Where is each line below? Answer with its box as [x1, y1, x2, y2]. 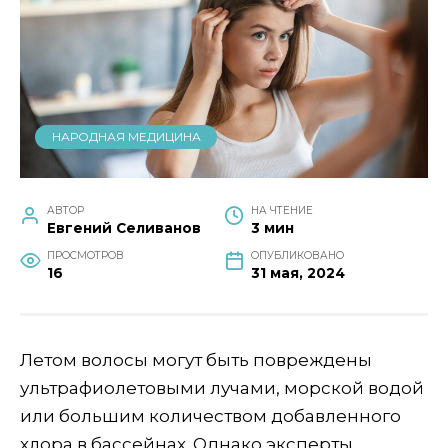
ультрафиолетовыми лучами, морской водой [20, 377, 424, 398]
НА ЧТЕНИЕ [251, 203, 314, 217]
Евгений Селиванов [47, 219, 202, 236]
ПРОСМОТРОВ [47, 248, 125, 262]
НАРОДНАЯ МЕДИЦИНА [51, 129, 201, 145]
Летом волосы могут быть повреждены [20, 349, 372, 370]
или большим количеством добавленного [20, 405, 401, 426]
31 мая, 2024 [251, 264, 346, 281]
